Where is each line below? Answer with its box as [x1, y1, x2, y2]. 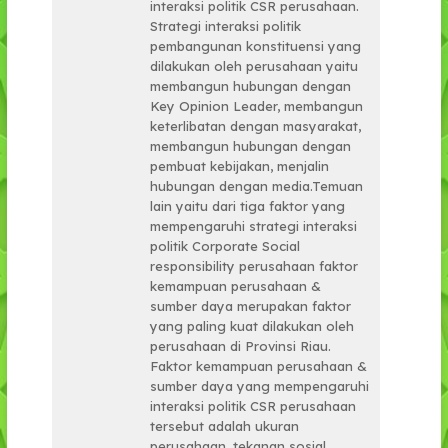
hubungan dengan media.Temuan [150, 178, 364, 195]
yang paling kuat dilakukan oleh [150, 318, 355, 335]
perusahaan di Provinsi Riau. [150, 338, 332, 355]
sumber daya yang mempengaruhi [150, 378, 370, 395]
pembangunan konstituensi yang [150, 38, 362, 55]
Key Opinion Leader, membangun [150, 98, 364, 115]
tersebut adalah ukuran [150, 418, 300, 435]
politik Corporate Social [150, 238, 301, 255]
